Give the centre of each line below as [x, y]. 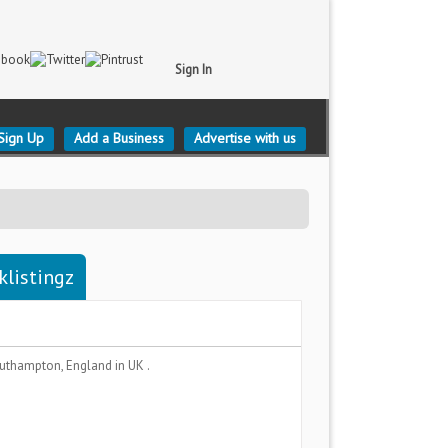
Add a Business [119, 138]
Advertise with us [245, 138]
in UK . [132, 365]
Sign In [193, 69]
